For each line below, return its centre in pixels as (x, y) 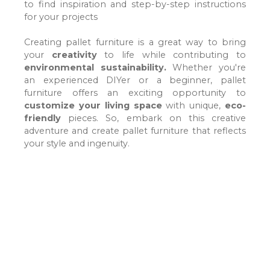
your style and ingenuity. (77, 144)
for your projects (61, 17)
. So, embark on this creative (171, 118)
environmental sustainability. (95, 68)
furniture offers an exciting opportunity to (135, 93)
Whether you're (206, 68)
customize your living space (93, 106)
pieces (79, 118)
